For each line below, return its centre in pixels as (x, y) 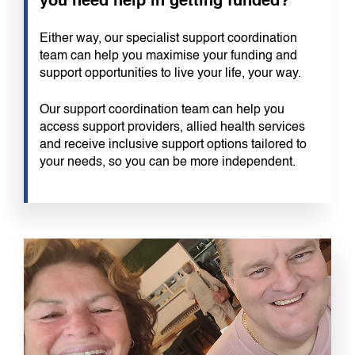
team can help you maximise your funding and (168, 56)
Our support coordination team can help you (162, 110)
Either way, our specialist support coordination (168, 39)
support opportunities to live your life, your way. (170, 74)
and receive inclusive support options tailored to (173, 145)
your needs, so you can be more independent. (168, 162)
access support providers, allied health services (172, 128)
